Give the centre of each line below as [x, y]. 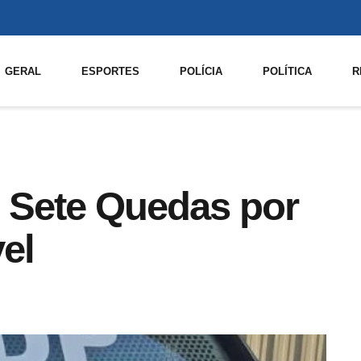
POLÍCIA [201, 71]
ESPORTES [111, 71]
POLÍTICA [288, 71]
